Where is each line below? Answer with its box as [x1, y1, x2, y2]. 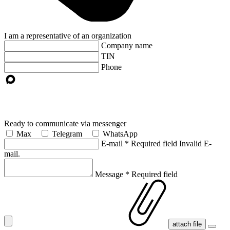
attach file [172, 220, 202, 228]
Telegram [52, 129, 82, 138]
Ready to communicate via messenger [4, 119, 126, 128]
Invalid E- [179, 139, 212, 148]
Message [95, 169, 123, 179]
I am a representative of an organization [4, 31, 131, 40]
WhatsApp [103, 129, 138, 138]
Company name [101, 41, 152, 50]
